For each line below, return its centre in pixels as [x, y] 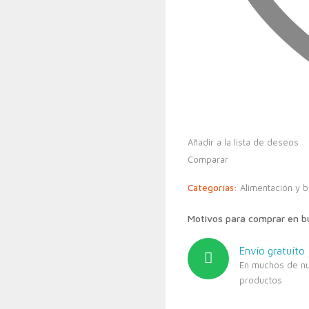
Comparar [208, 159]
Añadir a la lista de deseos [243, 142]
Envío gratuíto [272, 251]
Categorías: [214, 188]
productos [261, 280]
